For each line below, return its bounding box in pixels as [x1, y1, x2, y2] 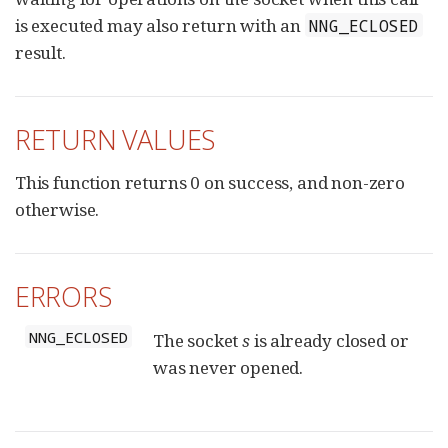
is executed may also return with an [15, 13, 305, 37]
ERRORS [15, 278, 112, 316]
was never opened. [153, 355, 304, 379]
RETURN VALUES [15, 120, 216, 158]
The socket [153, 328, 243, 352]
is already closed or [249, 328, 409, 352]
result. [15, 40, 66, 64]
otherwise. [15, 198, 100, 222]
